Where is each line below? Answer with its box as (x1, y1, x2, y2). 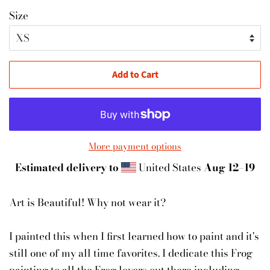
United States (136, 160, 204, 176)
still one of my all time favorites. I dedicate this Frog (9, 245, 253, 262)
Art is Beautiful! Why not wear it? (9, 195, 166, 211)
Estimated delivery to (14, 160, 119, 176)
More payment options (89, 139, 181, 154)
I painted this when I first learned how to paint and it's (9, 228, 259, 245)
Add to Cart (111, 68, 159, 82)
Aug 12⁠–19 (204, 160, 256, 176)
